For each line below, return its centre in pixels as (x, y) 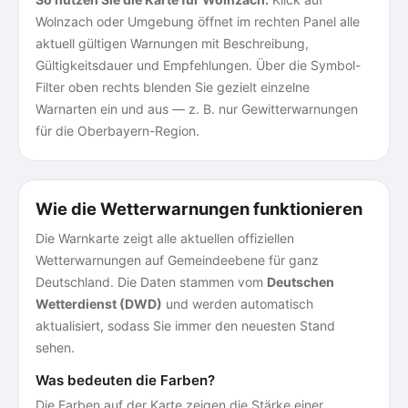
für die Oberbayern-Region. (117, 131)
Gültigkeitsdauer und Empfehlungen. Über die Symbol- (198, 65)
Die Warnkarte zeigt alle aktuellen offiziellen (165, 238)
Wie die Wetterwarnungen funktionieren (199, 209)
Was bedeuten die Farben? (125, 380)
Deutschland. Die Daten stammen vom (151, 282)
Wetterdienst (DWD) (99, 304)
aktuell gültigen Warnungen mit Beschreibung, (172, 43)
